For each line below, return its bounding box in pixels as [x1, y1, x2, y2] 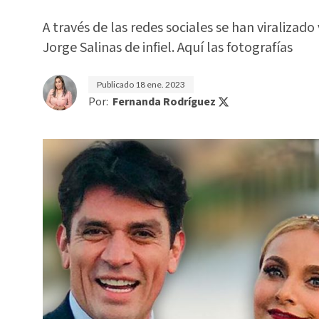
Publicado [97, 79, 135, 90]
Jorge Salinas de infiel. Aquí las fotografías [43, 38, 293, 58]
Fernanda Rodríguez [113, 94, 216, 110]
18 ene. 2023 [135, 79, 185, 90]
